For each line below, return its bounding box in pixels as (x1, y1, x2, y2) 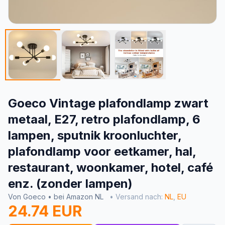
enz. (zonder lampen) (8, 176, 133, 191)
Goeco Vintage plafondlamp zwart (8, 96, 208, 110)
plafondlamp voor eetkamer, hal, (8, 144, 196, 159)
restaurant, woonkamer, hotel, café (8, 160, 213, 175)
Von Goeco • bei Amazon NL (8, 192, 105, 201)
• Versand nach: (109, 192, 165, 201)
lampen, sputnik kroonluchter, (8, 128, 181, 143)
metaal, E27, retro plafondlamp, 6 (8, 112, 200, 127)
